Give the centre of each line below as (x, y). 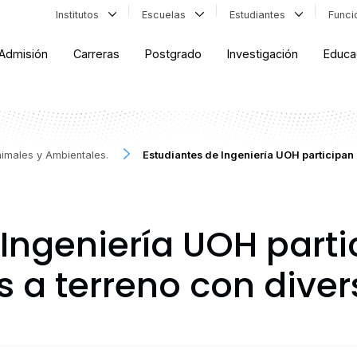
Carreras (97, 54)
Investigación (263, 54)
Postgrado (174, 54)
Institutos (80, 14)
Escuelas (167, 14)
